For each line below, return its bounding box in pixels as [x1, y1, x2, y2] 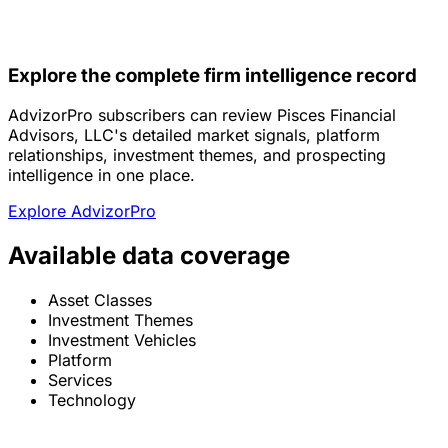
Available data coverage [8, 241, 290, 271]
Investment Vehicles [48, 330, 196, 351]
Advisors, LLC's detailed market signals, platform [8, 125, 380, 146]
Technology [48, 390, 136, 411]
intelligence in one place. [8, 165, 195, 186]
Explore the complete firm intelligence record [8, 63, 417, 87]
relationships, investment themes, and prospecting [8, 145, 386, 166]
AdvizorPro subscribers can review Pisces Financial [8, 105, 396, 126]
